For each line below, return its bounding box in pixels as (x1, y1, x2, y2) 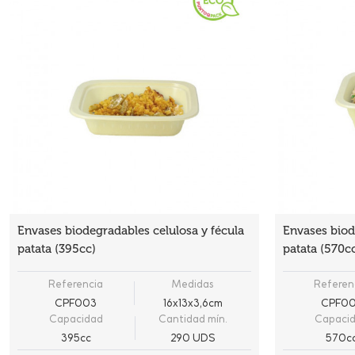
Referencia (48, 277, 104, 290)
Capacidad (48, 312, 103, 325)
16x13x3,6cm (162, 296, 223, 309)
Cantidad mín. (158, 312, 227, 325)
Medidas (172, 277, 214, 290)
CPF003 (55, 296, 97, 309)
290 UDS (170, 331, 215, 344)
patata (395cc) (17, 242, 96, 256)
